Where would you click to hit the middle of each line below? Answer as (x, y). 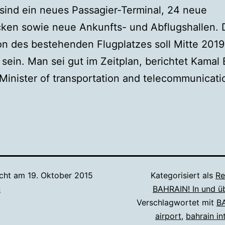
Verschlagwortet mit (177, 203)
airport (168, 216)
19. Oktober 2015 (60, 176)
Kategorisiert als (183, 176)
